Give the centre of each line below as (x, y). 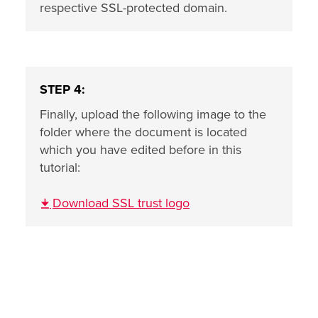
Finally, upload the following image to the (153, 114)
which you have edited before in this (141, 150)
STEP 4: (62, 89)
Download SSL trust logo (121, 203)
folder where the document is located (143, 132)
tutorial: (60, 168)
